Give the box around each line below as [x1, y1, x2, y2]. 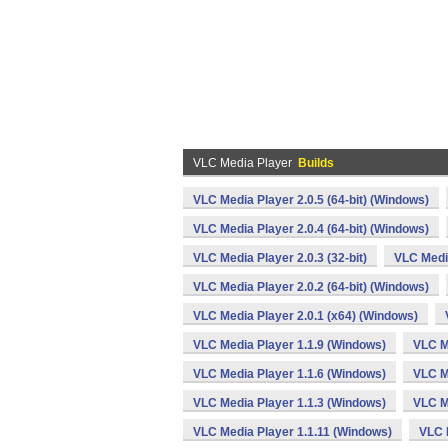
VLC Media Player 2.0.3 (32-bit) [193, 251, 367, 265]
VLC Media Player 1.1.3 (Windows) [193, 396, 386, 410]
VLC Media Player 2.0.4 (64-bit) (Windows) [193, 222, 429, 236]
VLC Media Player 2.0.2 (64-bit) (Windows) [193, 280, 429, 294]
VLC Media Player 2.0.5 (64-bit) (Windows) [193, 193, 429, 207]
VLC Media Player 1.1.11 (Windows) [193, 425, 392, 439]
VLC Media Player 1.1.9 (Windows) [193, 338, 386, 352]
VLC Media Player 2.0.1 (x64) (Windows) [193, 309, 418, 323]
